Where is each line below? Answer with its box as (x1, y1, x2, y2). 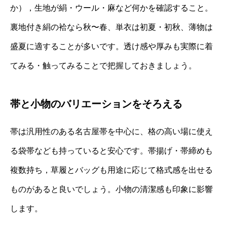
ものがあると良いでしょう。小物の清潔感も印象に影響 (10, 184, 213, 194)
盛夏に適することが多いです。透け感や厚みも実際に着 (10, 42, 213, 51)
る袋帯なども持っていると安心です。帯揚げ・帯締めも (10, 146, 213, 155)
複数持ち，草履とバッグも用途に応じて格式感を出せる (10, 165, 213, 174)
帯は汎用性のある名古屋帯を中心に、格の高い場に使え (10, 127, 213, 136)
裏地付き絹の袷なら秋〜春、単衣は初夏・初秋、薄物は (10, 22, 213, 31)
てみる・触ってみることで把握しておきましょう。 (10, 61, 197, 70)
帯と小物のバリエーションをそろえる (10, 98, 182, 109)
